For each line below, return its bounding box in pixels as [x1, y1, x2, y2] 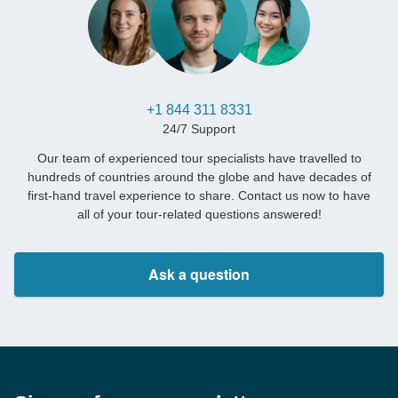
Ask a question [148, 264, 250, 285]
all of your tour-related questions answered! [76, 207, 322, 222]
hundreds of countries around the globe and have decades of [27, 170, 371, 185]
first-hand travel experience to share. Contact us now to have [28, 188, 370, 203]
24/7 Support [163, 122, 235, 137]
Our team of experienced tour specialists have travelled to [36, 151, 362, 166]
